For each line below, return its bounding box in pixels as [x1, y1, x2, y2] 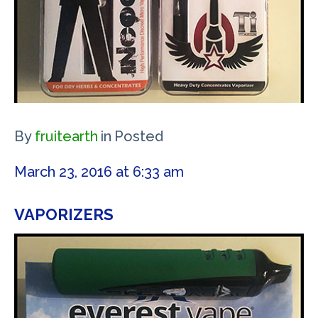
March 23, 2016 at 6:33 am [14, 163, 184, 180]
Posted [114, 128, 163, 145]
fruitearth [35, 128, 98, 145]
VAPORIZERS [14, 205, 114, 224]
